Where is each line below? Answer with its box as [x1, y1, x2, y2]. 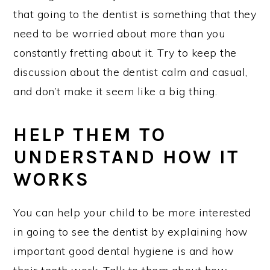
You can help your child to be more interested [13, 206, 251, 220]
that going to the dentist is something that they [13, 7, 257, 22]
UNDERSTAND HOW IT [13, 146, 240, 169]
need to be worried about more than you [13, 27, 225, 41]
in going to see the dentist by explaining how [13, 225, 248, 239]
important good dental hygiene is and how [13, 244, 234, 259]
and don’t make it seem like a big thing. [13, 84, 218, 99]
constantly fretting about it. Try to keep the [13, 46, 237, 60]
